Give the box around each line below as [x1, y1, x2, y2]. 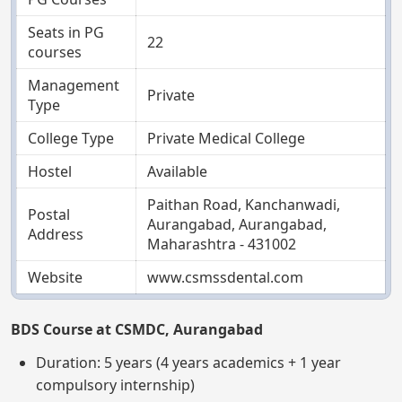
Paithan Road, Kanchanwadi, [147, 194, 340, 214]
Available [147, 161, 207, 181]
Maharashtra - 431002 [147, 233, 296, 254]
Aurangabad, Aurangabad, [147, 214, 327, 234]
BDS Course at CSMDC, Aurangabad [11, 319, 263, 339]
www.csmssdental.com [147, 267, 303, 287]
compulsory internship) [36, 374, 195, 395]
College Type [28, 127, 114, 148]
